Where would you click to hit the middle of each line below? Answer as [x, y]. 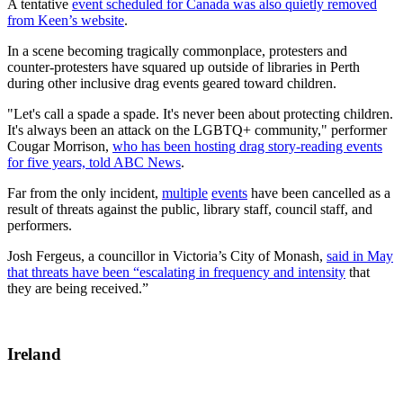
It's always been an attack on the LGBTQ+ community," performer [197, 130]
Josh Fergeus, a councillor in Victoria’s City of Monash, [167, 255]
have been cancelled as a [319, 193]
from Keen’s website [66, 20]
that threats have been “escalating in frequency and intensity [176, 272]
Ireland [34, 354]
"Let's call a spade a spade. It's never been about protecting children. [200, 113]
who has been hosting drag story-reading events [247, 146]
